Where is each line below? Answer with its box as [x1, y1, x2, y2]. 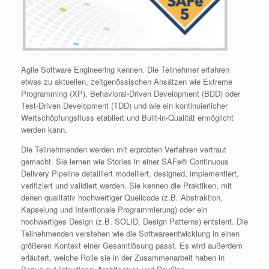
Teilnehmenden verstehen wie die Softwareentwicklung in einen [21, 227, 240, 239]
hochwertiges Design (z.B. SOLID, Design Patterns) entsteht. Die [21, 215, 248, 227]
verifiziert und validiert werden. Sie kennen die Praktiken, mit [21, 179, 232, 191]
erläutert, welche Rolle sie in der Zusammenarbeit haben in [21, 251, 225, 263]
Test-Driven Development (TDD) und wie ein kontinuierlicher [21, 99, 228, 111]
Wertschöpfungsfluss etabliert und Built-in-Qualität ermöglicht [21, 111, 234, 123]
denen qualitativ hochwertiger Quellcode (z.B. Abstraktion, [21, 191, 223, 203]
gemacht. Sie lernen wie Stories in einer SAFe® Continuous [21, 155, 229, 167]
